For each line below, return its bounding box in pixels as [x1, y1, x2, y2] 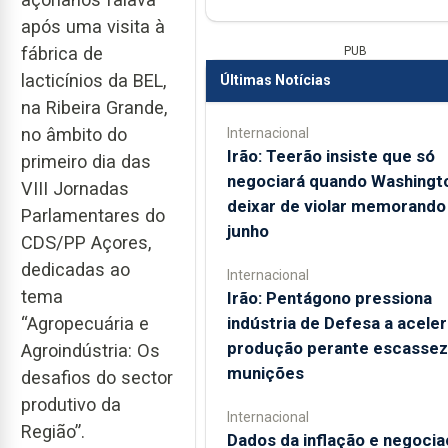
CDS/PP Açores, [21, 232, 151, 254]
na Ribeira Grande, [21, 97, 167, 119]
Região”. [21, 421, 85, 443]
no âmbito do [21, 124, 127, 146]
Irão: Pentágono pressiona [226, 287, 432, 308]
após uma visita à [21, 16, 165, 38]
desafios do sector [21, 367, 173, 389]
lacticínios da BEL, [21, 70, 166, 92]
